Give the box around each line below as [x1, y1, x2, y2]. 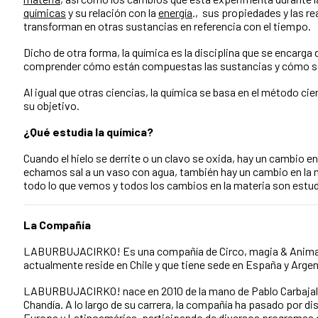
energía [158, 5, 192, 19]
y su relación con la [66, 5, 158, 19]
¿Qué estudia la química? [23, 124, 153, 138]
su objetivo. [23, 98, 79, 112]
